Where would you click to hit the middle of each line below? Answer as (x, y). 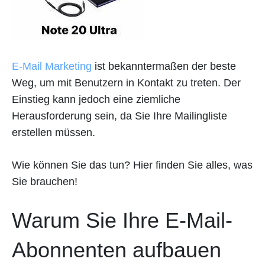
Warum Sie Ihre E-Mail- (122, 220)
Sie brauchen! (45, 182)
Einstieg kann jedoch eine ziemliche (96, 99)
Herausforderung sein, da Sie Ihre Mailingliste (119, 116)
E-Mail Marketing (52, 66)
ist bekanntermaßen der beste (164, 66)
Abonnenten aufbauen (117, 250)
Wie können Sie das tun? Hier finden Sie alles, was (132, 165)
